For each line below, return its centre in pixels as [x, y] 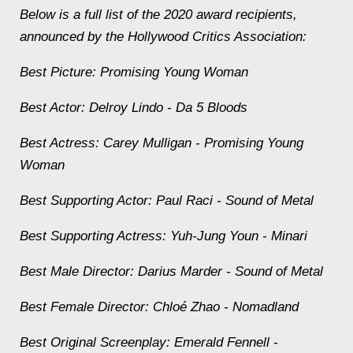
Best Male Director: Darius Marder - [127, 271]
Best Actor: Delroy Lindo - [98, 107]
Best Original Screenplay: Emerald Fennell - [149, 342]
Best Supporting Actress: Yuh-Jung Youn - [145, 236]
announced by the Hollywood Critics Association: [163, 36]
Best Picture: [60, 72]
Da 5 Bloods [212, 107]
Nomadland [266, 307]
